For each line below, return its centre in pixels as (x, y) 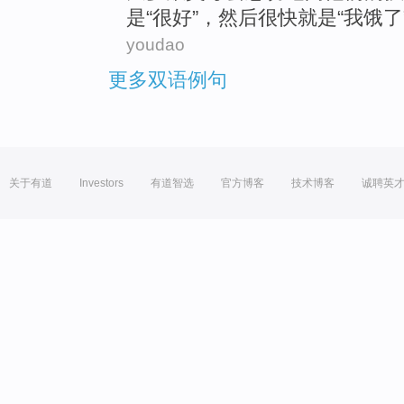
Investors (101, 184)
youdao (156, 45)
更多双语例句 (168, 80)
